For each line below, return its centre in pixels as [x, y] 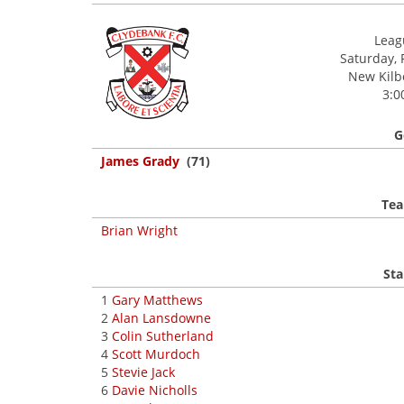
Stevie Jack [143, 372]
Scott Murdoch [156, 354]
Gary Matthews [157, 300]
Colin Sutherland [163, 336]
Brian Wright [139, 230]
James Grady [140, 161]
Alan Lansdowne [161, 318]
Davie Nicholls [155, 390]
